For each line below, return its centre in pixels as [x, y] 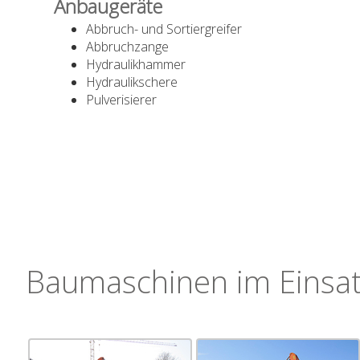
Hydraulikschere [132, 82]
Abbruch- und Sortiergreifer [164, 29]
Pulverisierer [122, 99]
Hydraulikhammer [136, 64]
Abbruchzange [128, 46]
